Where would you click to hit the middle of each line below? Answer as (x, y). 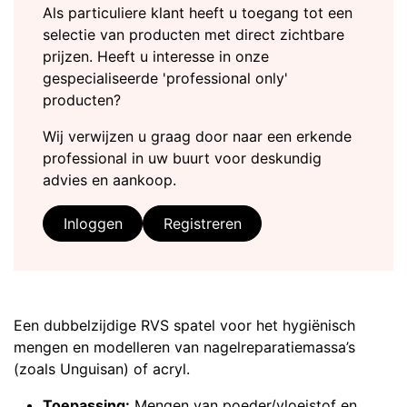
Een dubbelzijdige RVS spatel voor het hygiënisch (184, 326)
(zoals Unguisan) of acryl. (102, 369)
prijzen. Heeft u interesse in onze (156, 56)
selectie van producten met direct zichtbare (194, 34)
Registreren (202, 223)
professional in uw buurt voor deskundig (182, 158)
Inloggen (93, 223)
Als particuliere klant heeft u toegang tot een (198, 12)
